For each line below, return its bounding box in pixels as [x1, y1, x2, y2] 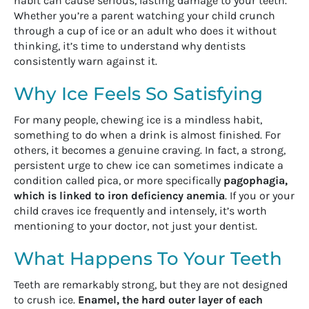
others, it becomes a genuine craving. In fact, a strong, [14, 143, 286, 157]
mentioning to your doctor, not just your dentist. [14, 219, 257, 232]
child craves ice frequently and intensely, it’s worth [14, 203, 267, 217]
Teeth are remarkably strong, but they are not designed [14, 277, 288, 291]
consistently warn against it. [14, 54, 157, 68]
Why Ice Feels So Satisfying [14, 82, 263, 105]
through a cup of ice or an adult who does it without [14, 23, 277, 37]
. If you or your [225, 188, 295, 202]
